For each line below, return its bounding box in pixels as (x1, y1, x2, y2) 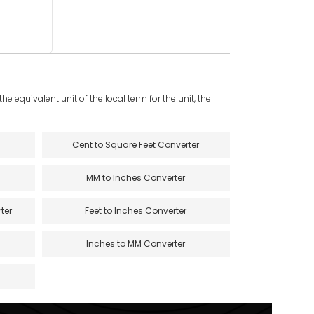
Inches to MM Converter (86, 238, 186, 250)
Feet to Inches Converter (85, 205, 187, 217)
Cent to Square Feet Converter (72, 139, 200, 151)
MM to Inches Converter (86, 172, 186, 184)
